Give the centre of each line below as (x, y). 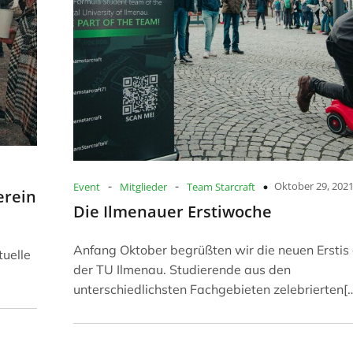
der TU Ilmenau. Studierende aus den (182, 270)
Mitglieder (143, 187)
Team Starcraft (221, 187)
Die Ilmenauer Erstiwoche (173, 212)
